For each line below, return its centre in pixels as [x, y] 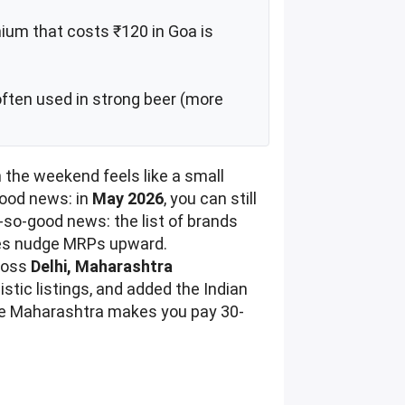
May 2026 [128, 199]
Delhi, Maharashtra [102, 267]
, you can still [211, 199]
